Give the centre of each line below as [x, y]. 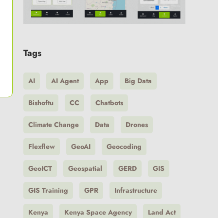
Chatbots [109, 102]
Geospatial [85, 168]
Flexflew [41, 146]
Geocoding [124, 146]
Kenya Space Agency [98, 212]
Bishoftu [41, 102]
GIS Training [48, 190]
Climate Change [53, 124]
